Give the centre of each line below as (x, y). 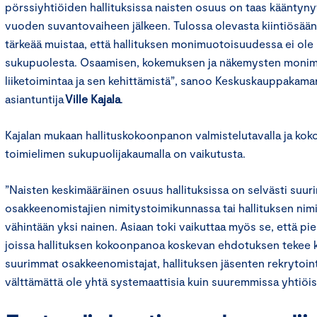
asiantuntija (35, 98)
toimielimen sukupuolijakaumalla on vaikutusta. (127, 153)
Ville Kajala (93, 98)
